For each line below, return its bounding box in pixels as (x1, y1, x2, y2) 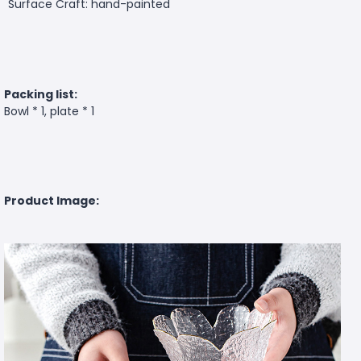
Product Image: (4, 192, 99, 209)
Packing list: (4, 85, 77, 102)
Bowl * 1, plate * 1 (4, 102, 94, 119)
